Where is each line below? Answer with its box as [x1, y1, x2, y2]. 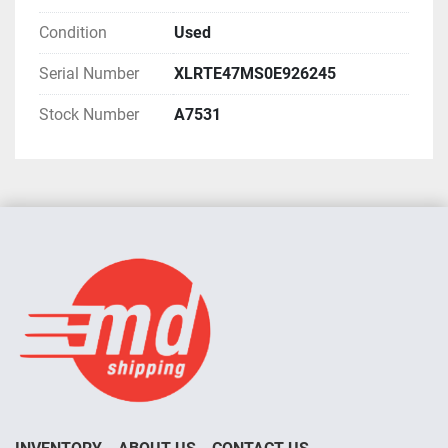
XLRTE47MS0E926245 [174, 64, 336, 83]
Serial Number [39, 64, 139, 83]
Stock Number [39, 105, 139, 124]
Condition [39, 23, 107, 42]
